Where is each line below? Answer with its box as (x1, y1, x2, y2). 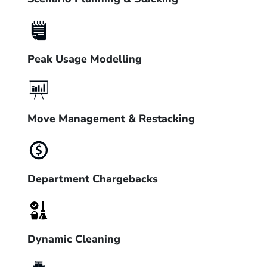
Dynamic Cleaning (27, 231, 120, 246)
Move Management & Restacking (27, 111, 195, 126)
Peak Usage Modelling (27, 51, 142, 66)
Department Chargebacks (27, 172, 158, 187)
